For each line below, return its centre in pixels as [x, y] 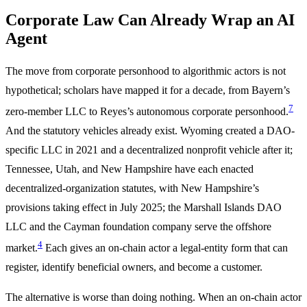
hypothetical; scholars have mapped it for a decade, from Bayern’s [148, 90]
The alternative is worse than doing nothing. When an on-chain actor [153, 297]
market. [22, 248]
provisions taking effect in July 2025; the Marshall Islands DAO [144, 208]
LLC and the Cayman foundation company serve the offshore [138, 227]
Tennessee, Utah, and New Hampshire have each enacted [130, 169]
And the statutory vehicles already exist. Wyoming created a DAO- [150, 131]
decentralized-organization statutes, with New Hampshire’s [132, 188]
